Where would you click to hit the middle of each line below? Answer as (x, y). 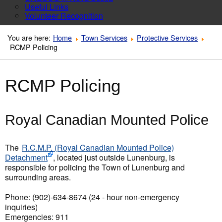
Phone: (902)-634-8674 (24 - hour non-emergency (92, 197)
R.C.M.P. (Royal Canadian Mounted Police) (98, 147)
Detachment (26, 157)
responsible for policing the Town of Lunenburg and (95, 167)
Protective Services (167, 37)
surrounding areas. (38, 177)
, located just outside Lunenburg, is (114, 157)
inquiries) (21, 207)
